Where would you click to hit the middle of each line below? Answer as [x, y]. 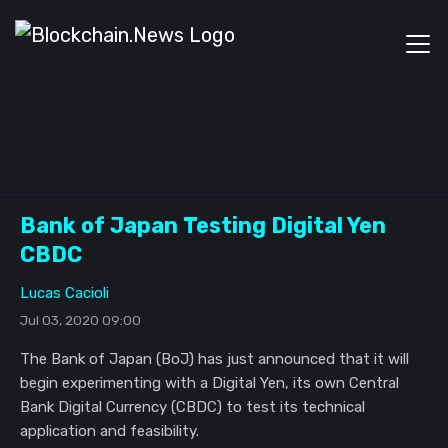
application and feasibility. [109, 431]
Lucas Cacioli [64, 293]
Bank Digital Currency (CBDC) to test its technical [192, 407]
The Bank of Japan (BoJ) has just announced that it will [214, 359]
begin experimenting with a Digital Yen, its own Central [209, 383]
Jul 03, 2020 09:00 [80, 320]
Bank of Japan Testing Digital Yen [203, 225]
